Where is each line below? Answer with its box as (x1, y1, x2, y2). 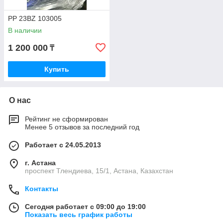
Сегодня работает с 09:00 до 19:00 (25, 203, 146, 211)
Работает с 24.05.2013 (25, 141, 101, 149)
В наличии (8, 26, 42, 35)
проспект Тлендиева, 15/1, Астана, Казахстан (25, 167, 173, 175)
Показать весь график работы (25, 211, 132, 219)
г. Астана (25, 159, 56, 167)
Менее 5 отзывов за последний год (25, 123, 139, 131)
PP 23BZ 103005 (8, 14, 62, 23)
